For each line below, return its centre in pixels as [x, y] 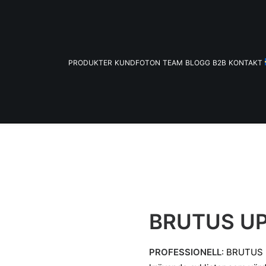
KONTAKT [246, 62]
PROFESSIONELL [185, 252]
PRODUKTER [91, 62]
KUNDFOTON [138, 62]
